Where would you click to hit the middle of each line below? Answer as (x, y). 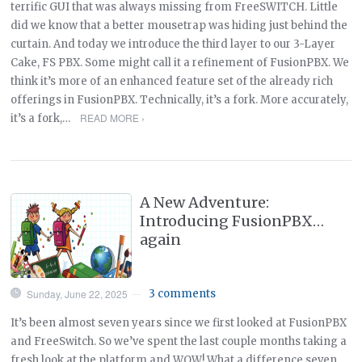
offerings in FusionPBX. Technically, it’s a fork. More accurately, (180, 99)
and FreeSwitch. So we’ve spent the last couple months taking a (179, 341)
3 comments (183, 293)
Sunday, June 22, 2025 (78, 293)
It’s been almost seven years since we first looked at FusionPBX (179, 322)
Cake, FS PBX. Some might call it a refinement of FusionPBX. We (180, 62)
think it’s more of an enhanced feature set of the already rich (172, 81)
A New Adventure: (205, 202)
